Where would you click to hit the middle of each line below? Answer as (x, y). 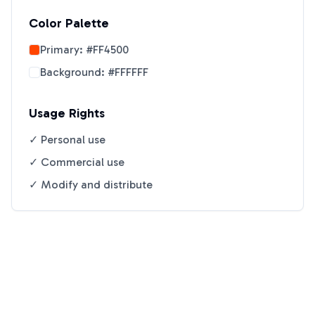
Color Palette (69, 23)
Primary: (63, 50)
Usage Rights (67, 113)
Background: (74, 72)
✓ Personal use (67, 140)
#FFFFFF (128, 72)
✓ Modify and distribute (91, 185)
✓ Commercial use (77, 162)
